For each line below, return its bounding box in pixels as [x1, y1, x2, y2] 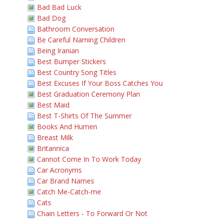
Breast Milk [37, 133, 73, 142]
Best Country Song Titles [37, 68, 116, 77]
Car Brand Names [37, 176, 94, 185]
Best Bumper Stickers [37, 57, 106, 66]
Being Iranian [37, 46, 79, 55]
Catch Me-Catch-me [37, 187, 101, 196]
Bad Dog [37, 13, 66, 23]
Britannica [37, 144, 69, 153]
